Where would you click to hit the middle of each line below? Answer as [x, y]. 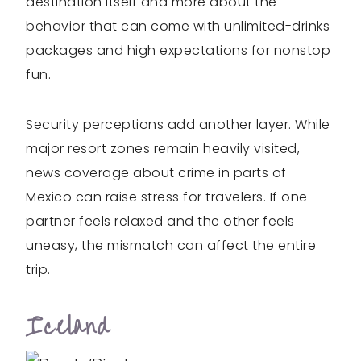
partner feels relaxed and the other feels [160, 221]
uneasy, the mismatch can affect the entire [171, 245]
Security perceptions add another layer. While [178, 124]
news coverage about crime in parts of [156, 173]
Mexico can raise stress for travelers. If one [167, 197]
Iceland [68, 327]
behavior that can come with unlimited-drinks [178, 26]
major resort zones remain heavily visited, [163, 149]
